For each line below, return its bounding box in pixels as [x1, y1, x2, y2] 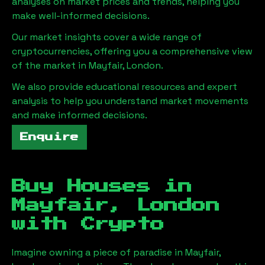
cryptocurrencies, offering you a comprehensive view [12, 44, 253, 57]
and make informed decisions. [12, 108, 147, 121]
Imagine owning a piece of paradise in [12, 245, 185, 258]
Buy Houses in [12, 179, 192, 193]
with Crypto [12, 216, 164, 231]
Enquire [20, 132, 79, 141]
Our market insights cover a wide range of [12, 30, 202, 43]
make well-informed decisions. [12, 9, 150, 22]
